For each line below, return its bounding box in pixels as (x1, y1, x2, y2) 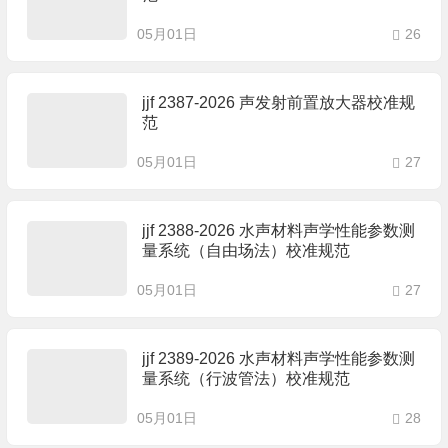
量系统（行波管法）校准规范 (141, 370, 350, 387)
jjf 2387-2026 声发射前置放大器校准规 (141, 94, 415, 111)
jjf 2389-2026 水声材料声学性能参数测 (141, 350, 415, 367)
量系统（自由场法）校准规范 (141, 242, 350, 259)
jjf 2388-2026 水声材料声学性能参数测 (141, 222, 415, 239)
